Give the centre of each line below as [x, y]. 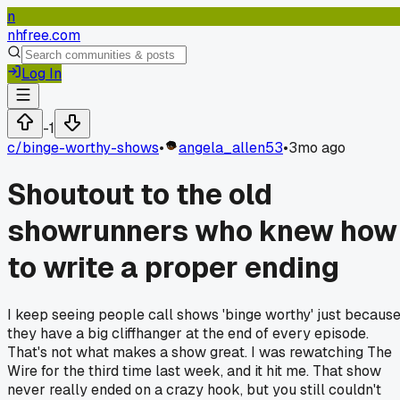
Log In [42, 74]
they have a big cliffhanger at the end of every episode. [188, 333]
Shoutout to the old [140, 195]
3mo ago [317, 148]
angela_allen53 [231, 148]
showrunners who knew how [202, 231]
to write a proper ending [173, 268]
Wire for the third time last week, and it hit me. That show [194, 371]
